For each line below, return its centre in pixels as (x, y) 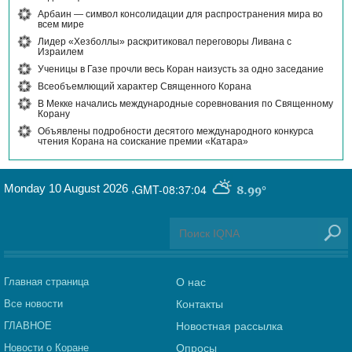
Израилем (60, 52)
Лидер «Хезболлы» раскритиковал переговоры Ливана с (165, 42)
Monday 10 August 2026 (68, 189)
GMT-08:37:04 (170, 190)
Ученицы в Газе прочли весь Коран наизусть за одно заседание (181, 70)
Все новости (33, 304)
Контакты (200, 304)
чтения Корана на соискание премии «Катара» (143, 142)
